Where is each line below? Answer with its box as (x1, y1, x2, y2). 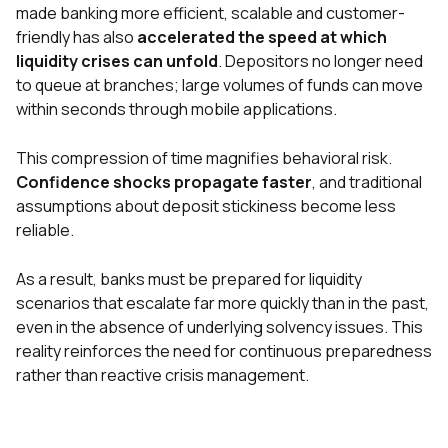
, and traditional (312, 171, 422, 194)
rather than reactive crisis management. (16, 364, 309, 387)
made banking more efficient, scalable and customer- (16, 2, 405, 25)
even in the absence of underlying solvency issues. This (16, 316, 423, 339)
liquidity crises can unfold (16, 50, 218, 73)
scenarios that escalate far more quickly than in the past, (16, 292, 429, 315)
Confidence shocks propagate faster (16, 171, 312, 194)
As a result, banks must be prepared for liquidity (16, 268, 362, 291)
